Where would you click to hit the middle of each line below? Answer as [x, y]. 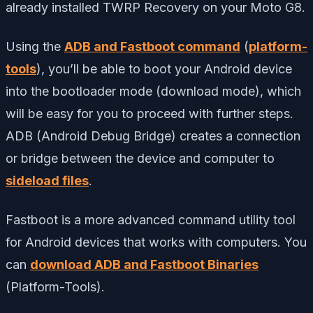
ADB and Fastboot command [152, 46]
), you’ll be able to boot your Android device [164, 68]
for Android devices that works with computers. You [156, 242]
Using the [35, 46]
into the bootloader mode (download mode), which [153, 91]
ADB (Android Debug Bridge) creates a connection [153, 136]
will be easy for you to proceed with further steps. [150, 113]
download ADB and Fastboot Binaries [144, 264]
